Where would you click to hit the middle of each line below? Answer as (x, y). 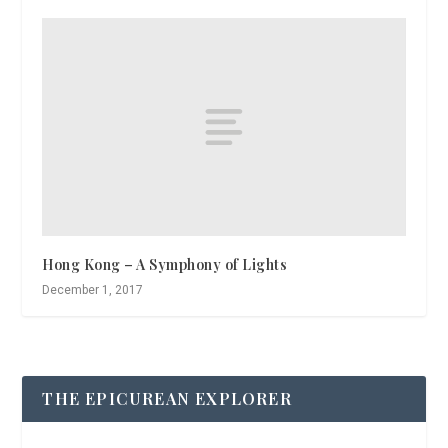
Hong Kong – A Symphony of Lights (165, 265)
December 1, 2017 (93, 290)
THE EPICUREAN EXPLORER (167, 399)
